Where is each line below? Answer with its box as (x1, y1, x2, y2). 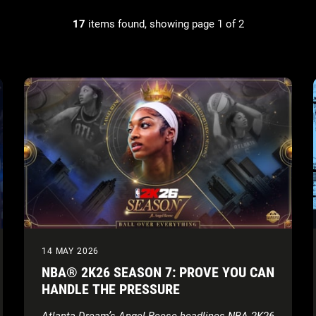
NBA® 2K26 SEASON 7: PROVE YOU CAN (42, 263, 274, 281)
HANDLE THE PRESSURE (42, 280, 180, 298)
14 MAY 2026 (42, 245, 99, 256)
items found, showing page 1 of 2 (85, 18, 244, 30)
